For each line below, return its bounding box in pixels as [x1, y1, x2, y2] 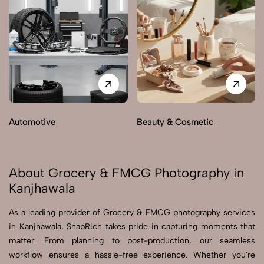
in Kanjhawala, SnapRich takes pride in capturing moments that [9, 222, 255, 232]
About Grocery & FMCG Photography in [9, 165, 244, 181]
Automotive [9, 117, 55, 128]
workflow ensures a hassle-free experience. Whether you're [9, 250, 255, 260]
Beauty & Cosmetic [136, 117, 213, 128]
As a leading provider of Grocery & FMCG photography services [9, 207, 255, 218]
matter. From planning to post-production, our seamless [9, 236, 255, 246]
